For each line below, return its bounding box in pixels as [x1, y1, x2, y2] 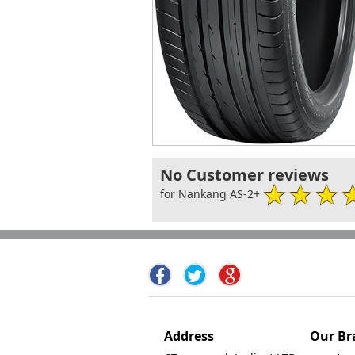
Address [164, 327, 214, 345]
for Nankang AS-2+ [160, 186, 263, 202]
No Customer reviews [160, 164, 329, 186]
